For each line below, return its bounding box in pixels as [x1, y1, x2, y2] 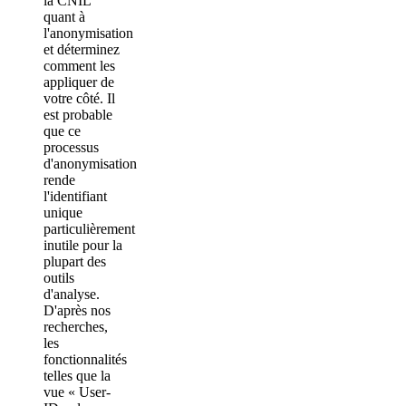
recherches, [43, 319, 108, 335]
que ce [43, 123, 81, 140]
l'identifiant [43, 188, 107, 205]
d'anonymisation [43, 156, 137, 172]
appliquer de [43, 74, 114, 91]
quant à [43, 9, 85, 25]
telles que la [43, 368, 111, 384]
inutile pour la [43, 237, 122, 254]
